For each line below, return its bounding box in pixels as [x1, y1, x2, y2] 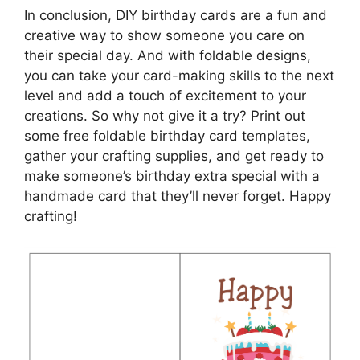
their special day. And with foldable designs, [24, 47, 311, 64]
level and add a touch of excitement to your [24, 88, 306, 104]
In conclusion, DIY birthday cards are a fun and [24, 7, 327, 24]
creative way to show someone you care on [24, 27, 305, 44]
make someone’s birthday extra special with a [24, 168, 320, 185]
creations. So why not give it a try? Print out [24, 108, 305, 125]
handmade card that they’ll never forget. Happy [24, 188, 331, 205]
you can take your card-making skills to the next [24, 67, 334, 84]
